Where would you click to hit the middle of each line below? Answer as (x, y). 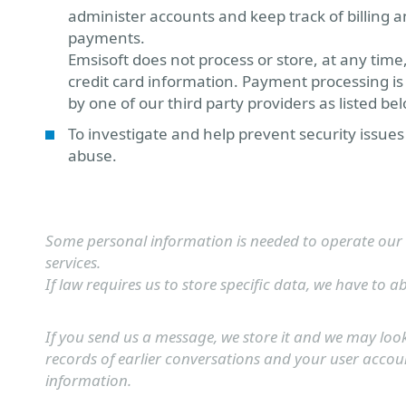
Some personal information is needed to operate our (224, 241)
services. (73, 262)
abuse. (92, 155)
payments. (106, 38)
